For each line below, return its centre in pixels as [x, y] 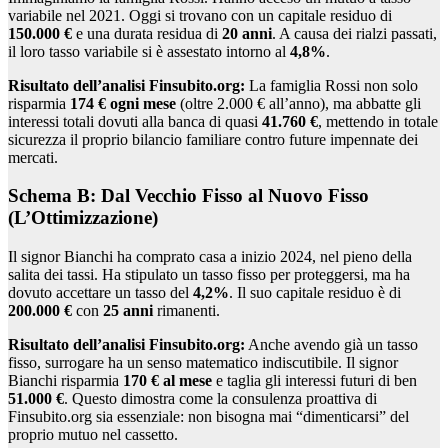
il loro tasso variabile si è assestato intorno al [149, 51]
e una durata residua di [147, 33]
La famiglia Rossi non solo [331, 85]
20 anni [247, 33]
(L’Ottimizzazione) [83, 218]
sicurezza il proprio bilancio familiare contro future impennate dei [213, 139]
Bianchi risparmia [65, 381]
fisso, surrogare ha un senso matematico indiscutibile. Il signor [203, 363]
